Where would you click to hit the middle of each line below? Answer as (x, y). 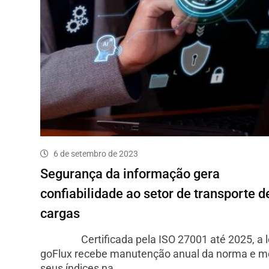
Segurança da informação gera (130, 174)
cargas (60, 214)
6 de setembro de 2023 (96, 154)
